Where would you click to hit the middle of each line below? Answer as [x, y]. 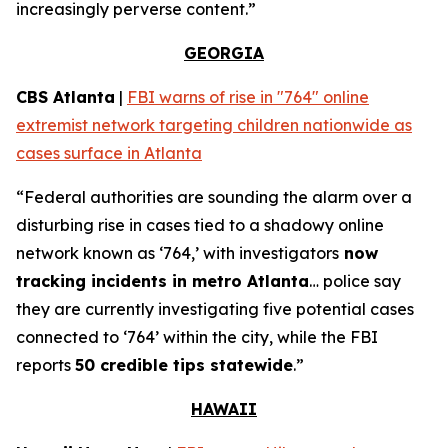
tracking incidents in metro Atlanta [162, 281]
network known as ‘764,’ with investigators [177, 253]
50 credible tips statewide [184, 365]
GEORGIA [224, 53]
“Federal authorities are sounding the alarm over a [214, 197]
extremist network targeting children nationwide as [214, 125]
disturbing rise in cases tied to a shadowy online [200, 225]
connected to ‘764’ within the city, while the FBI [197, 337]
